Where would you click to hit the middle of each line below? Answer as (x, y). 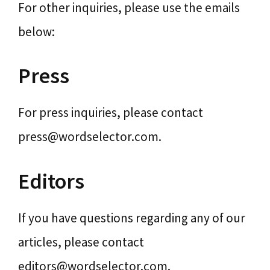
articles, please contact (81, 242)
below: (36, 31)
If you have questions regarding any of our (132, 218)
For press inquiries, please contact (111, 112)
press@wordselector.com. (90, 137)
